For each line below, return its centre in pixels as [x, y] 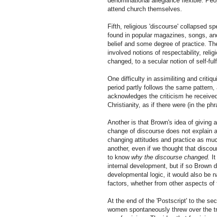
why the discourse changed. [170, 157]
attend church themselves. [145, 9]
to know [119, 157]
